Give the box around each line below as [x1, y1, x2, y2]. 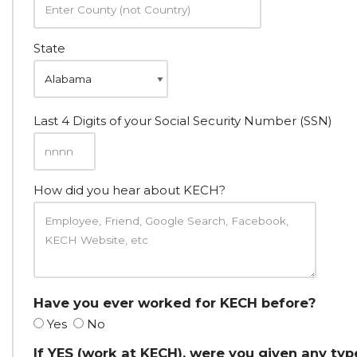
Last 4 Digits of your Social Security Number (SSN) [33, 113, 332, 128]
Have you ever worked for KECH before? [33, 295, 316, 311]
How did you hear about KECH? [33, 182, 226, 198]
